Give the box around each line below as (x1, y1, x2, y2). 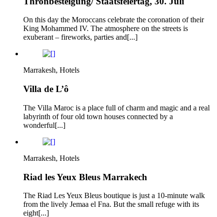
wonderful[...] (23, 121, 65, 129)
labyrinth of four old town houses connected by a (23, 112, 173, 121)
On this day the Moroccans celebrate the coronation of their (23, 15, 204, 24)
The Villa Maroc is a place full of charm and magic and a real (23, 103, 210, 112)
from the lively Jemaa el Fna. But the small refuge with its (23, 200, 199, 209)
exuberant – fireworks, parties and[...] (23, 33, 138, 42)
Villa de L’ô (23, 84, 69, 94)
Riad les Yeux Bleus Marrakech (23, 171, 147, 182)
